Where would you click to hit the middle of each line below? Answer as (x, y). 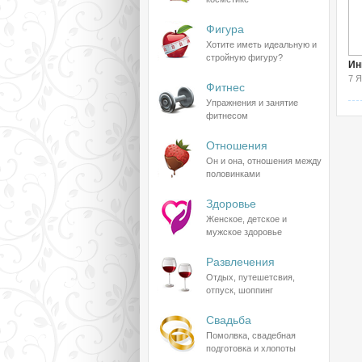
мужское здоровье (244, 232)
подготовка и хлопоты (251, 348)
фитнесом (227, 116)
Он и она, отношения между (264, 161)
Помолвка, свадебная (251, 335)
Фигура (225, 29)
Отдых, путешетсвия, (250, 277)
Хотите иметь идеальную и (261, 44)
